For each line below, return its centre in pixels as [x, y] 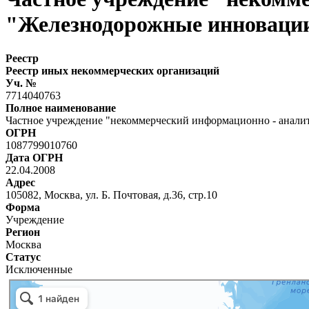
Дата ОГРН [34, 157]
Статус [23, 257]
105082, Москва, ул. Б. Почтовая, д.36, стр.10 [111, 195]
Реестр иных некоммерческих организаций [112, 70]
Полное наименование [61, 108]
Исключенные [39, 269]
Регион [23, 232]
